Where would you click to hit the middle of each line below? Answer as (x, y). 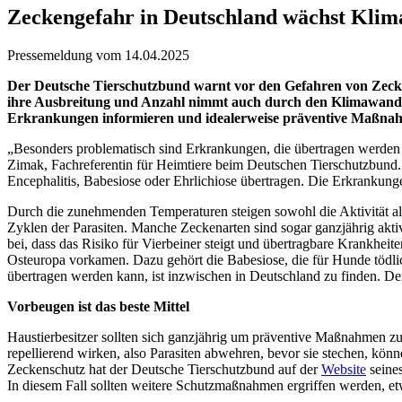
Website (344, 369)
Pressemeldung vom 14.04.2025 (98, 55)
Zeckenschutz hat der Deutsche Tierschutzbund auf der (164, 369)
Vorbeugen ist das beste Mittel (98, 306)
